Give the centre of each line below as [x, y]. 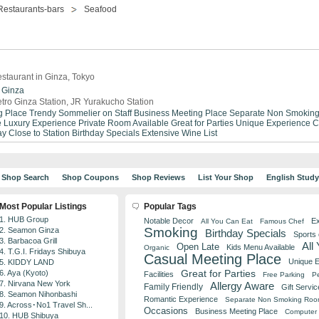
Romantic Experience [181, 299]
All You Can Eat [227, 221]
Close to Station [39, 133]
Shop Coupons [90, 177]
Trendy [43, 113]
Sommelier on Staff [95, 113]
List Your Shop [225, 177]
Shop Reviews [158, 177]
